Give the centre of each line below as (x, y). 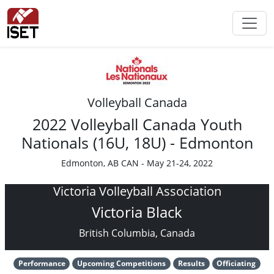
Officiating (236, 263)
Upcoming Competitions (122, 263)
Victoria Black (137, 212)
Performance (42, 263)
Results (191, 263)
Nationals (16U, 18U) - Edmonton (137, 143)
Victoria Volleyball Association (137, 191)
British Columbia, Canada (137, 233)
